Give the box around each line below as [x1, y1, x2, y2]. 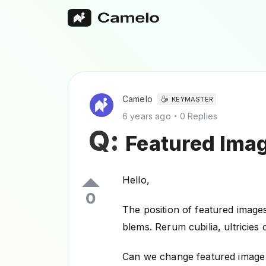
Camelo [122, 94, 153, 104]
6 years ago [122, 111, 171, 121]
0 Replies [179, 111, 218, 121]
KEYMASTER [172, 95, 213, 103]
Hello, [122, 174, 150, 186]
